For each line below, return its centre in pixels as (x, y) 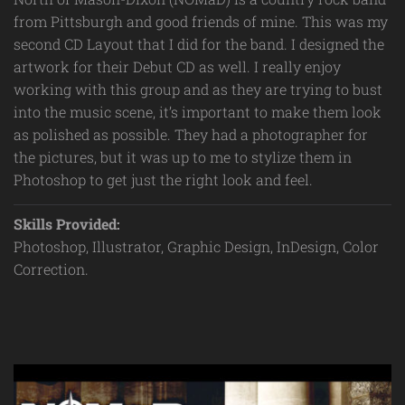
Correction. (51, 269)
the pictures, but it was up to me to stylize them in (183, 157)
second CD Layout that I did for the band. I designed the (199, 44)
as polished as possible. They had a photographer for (191, 134)
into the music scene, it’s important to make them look (198, 112)
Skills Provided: (67, 224)
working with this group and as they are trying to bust (198, 89)
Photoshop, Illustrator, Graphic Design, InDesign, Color (196, 246)
